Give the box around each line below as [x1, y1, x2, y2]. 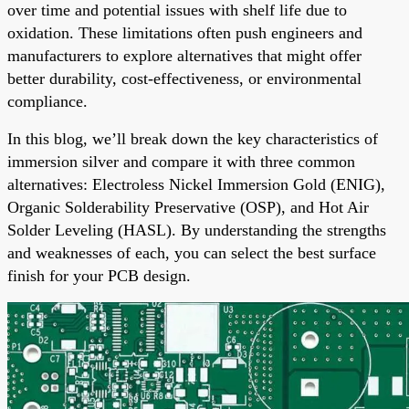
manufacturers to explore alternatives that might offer [7, 46, 362, 65]
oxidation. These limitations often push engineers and [7, 23, 362, 42]
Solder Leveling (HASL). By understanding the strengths [7, 220, 386, 239]
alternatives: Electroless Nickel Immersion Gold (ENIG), [7, 174, 385, 194]
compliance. [7, 91, 88, 110]
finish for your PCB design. [7, 266, 191, 285]
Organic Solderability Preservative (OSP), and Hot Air [7, 197, 369, 216]
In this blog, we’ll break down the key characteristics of [7, 129, 378, 148]
